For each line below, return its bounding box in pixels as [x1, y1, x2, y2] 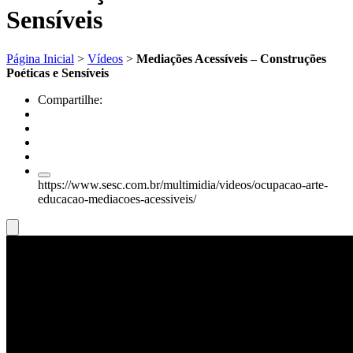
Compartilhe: [38, 92, 102, 106]
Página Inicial [6, 51, 74, 65]
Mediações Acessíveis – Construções [136, 51, 326, 65]
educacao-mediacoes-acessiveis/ [38, 191, 196, 206]
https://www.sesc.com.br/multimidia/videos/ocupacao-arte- [38, 177, 328, 191]
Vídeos [87, 51, 123, 65]
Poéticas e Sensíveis [6, 65, 109, 80]
